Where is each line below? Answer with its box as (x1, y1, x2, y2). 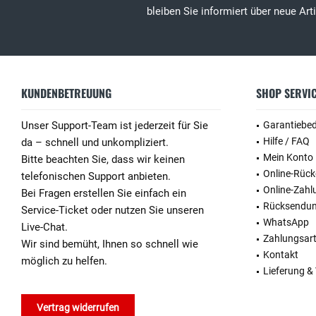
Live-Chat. (21, 221, 68, 233)
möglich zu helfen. (21, 255, 107, 267)
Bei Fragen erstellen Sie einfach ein (21, 187, 186, 200)
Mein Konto (263, 152, 313, 163)
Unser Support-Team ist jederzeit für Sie (21, 119, 208, 132)
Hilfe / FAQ (263, 135, 310, 147)
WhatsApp (263, 217, 309, 228)
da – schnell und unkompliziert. (21, 136, 169, 149)
